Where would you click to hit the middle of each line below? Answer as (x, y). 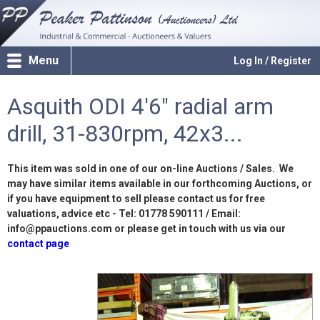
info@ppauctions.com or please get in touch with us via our (146, 229)
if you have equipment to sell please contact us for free (136, 199)
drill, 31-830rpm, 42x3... (125, 134)
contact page (38, 244)
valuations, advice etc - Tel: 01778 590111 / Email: (124, 214)
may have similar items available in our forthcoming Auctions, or (160, 184)
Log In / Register (272, 61)
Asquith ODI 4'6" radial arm (140, 106)
